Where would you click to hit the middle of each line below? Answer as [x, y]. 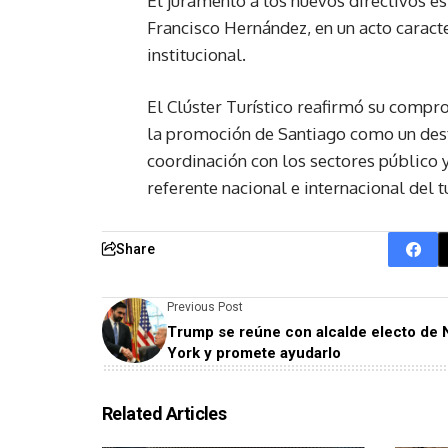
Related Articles [164, 413]
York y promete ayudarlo [254, 352]
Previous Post [205, 306]
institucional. [196, 54]
